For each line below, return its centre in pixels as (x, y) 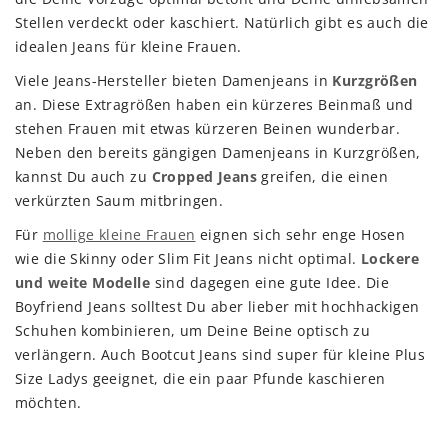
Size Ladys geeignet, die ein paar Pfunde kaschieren (200, 379)
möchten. (48, 403)
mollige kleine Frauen (119, 235)
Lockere (390, 259)
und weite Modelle (83, 283)
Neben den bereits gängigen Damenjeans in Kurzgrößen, (218, 153)
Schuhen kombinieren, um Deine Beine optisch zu (193, 331)
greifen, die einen (323, 177)
